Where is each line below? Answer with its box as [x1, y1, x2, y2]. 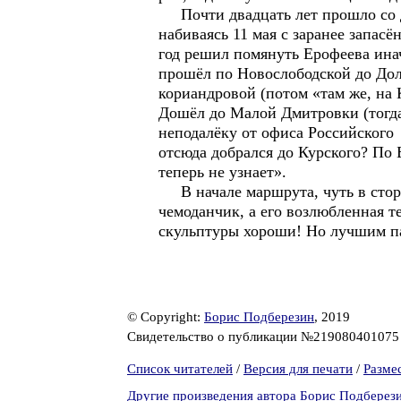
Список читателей [127, 362, 233, 376]
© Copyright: [127, 310, 204, 324]
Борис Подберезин [204, 310, 314, 324]
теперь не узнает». [158, 163, 286, 181]
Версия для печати [243, 362, 353, 376]
